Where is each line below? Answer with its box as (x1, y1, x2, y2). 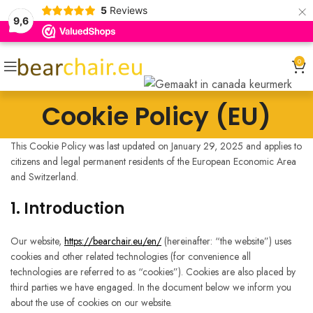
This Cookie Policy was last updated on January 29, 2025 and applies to (10, 139, 302, 154)
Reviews (109, 4, 147, 16)
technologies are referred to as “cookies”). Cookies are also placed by (10, 265, 296, 279)
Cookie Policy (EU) (42, 99, 271, 135)
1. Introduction (10, 198, 124, 220)
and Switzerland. (10, 170, 78, 184)
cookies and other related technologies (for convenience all (10, 249, 251, 264)
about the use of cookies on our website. (10, 296, 172, 310)
